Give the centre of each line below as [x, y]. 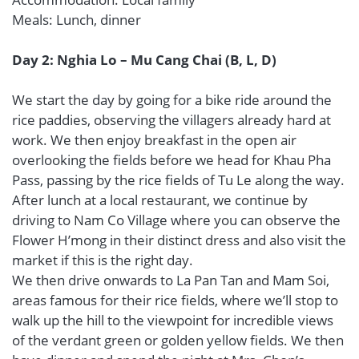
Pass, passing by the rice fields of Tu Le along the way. [178, 180]
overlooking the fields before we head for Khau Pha [171, 160]
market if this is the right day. [103, 260]
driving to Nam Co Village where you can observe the [176, 220]
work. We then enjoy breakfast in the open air [154, 140]
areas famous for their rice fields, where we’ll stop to [175, 300]
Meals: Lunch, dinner [77, 20]
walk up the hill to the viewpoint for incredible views [173, 320]
